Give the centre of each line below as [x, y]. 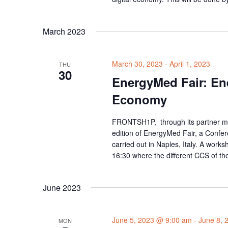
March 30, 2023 [137, 63]
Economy [139, 99]
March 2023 [64, 31]
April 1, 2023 [190, 63]
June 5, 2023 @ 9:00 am [152, 220]
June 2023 [62, 187]
